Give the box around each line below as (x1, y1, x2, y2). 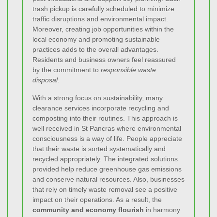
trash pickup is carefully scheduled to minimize (32, 4, 174, 13)
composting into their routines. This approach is (32, 114, 178, 122)
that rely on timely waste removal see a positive (32, 185, 177, 193)
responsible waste (101, 65, 156, 74)
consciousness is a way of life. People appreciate (32, 134, 182, 142)
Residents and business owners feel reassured (32, 55, 176, 63)
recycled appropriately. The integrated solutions (32, 155, 178, 163)
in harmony (144, 205, 180, 214)
